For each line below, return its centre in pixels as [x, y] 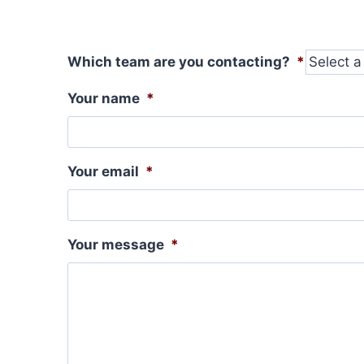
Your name [104, 98]
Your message [116, 245]
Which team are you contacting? [179, 62]
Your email [103, 171]
